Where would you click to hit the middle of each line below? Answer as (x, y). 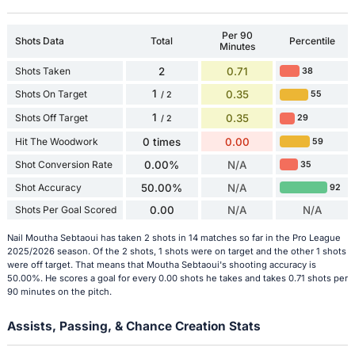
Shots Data (39, 41)
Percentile (312, 41)
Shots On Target (51, 94)
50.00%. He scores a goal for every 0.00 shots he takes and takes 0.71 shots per (177, 279)
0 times (162, 141)
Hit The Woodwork (56, 141)
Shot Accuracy (48, 187)
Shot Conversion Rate (63, 164)
